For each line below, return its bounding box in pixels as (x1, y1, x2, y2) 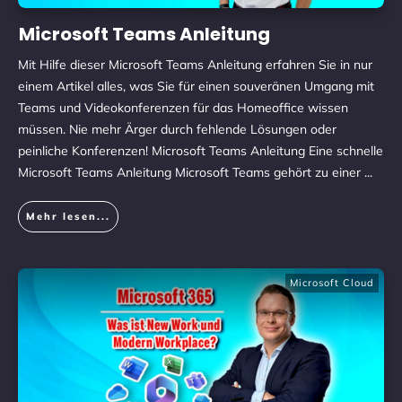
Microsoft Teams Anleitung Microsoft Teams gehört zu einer (18, 164, 364, 180)
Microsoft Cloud (290, 276, 374, 289)
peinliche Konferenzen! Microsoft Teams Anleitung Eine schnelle (18, 143, 383, 159)
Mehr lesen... (26, 210, 110, 223)
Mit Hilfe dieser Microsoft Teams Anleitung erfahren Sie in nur (18, 57, 372, 73)
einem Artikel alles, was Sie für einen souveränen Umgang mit (18, 78, 374, 94)
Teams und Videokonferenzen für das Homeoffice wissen (18, 100, 348, 116)
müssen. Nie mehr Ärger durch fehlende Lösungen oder (18, 121, 336, 137)
